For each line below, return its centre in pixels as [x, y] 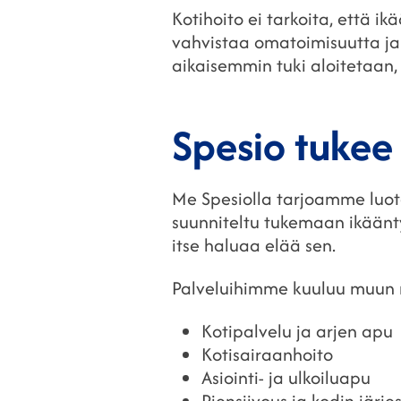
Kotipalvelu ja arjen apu [297, 330]
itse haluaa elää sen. [254, 244]
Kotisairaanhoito [267, 354]
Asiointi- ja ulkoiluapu [286, 377]
